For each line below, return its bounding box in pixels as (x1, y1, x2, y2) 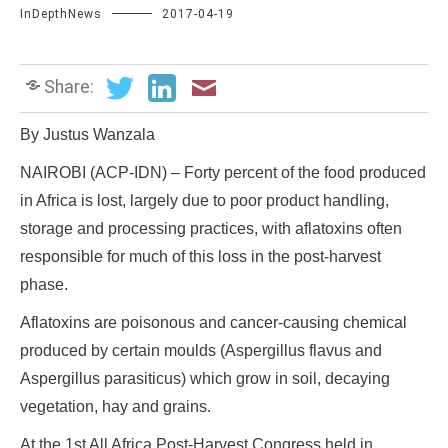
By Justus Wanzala (20, 126, 155, 144)
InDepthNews (20, 6, 102, 21)
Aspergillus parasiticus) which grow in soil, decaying (20, 370, 390, 388)
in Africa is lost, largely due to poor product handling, (20, 192, 389, 210)
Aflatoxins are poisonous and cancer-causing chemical (20, 314, 407, 332)
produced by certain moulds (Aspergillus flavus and (20, 342, 382, 360)
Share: (44, 76, 94, 97)
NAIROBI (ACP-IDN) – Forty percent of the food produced (20, 164, 426, 182)
